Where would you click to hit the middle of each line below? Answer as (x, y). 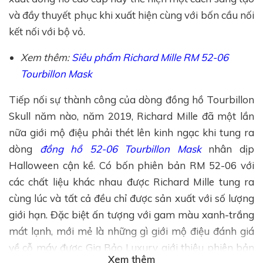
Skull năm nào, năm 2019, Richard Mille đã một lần (131, 116)
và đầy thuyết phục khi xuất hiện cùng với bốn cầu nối (131, 15)
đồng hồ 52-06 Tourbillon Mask (120, 149)
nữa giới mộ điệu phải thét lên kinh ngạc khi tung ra (131, 132)
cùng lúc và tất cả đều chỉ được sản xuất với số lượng (131, 198)
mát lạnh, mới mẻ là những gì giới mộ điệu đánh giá (131, 231)
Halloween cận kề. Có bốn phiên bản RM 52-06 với (131, 165)
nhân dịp (228, 149)
